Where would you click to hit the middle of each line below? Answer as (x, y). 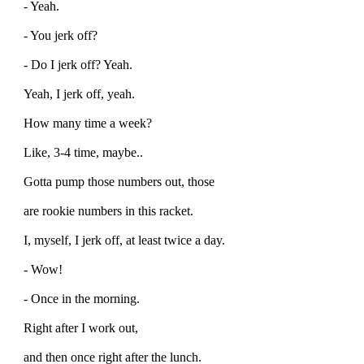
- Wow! (43, 269)
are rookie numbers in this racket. (108, 210)
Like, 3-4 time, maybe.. (83, 152)
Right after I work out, (81, 327)
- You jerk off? (61, 35)
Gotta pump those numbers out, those (119, 181)
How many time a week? (88, 123)
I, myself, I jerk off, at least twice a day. (124, 240)
